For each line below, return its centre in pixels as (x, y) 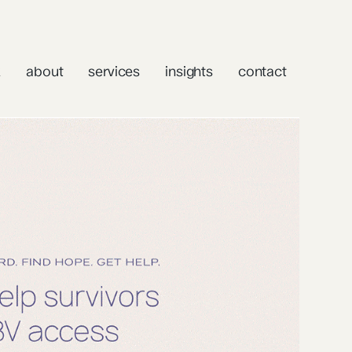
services (114, 71)
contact (262, 71)
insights (189, 71)
